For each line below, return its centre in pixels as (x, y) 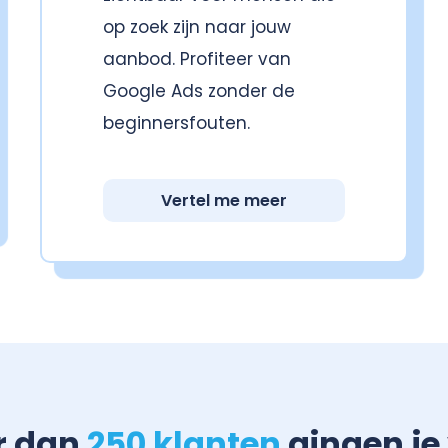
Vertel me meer (224, 200)
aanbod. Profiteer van (196, 59)
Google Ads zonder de (198, 91)
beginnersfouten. (176, 123)
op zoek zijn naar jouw (196, 27)
